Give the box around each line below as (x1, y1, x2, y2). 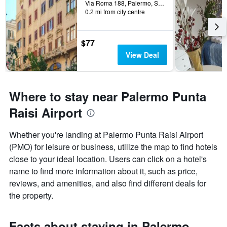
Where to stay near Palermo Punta (9, 88, 206, 105)
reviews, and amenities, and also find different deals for (9, 177, 206, 190)
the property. (9, 190, 53, 202)
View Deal (125, 50, 159, 60)
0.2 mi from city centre (85, 7, 145, 16)
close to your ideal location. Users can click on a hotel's (9, 153, 207, 165)
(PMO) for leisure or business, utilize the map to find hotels (9, 141, 217, 153)
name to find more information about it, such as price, (9, 165, 198, 177)
